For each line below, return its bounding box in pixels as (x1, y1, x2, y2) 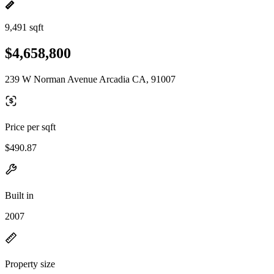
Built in (5, 190, 34, 201)
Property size (5, 258, 55, 269)
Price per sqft (5, 121, 56, 132)
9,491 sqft (5, 22, 43, 32)
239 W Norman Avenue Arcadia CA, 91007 (5, 73, 176, 84)
